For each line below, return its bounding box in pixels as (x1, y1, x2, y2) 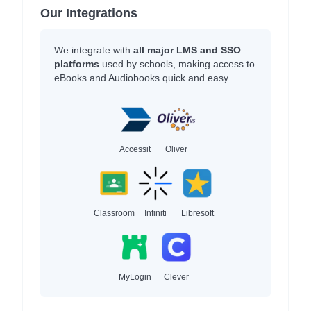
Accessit (119, 144, 151, 154)
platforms (54, 58, 99, 69)
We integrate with (54, 44, 133, 56)
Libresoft (180, 208, 214, 218)
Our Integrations (40, 6, 137, 20)
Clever (164, 271, 189, 282)
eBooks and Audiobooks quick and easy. (54, 72, 230, 83)
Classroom (93, 208, 135, 218)
